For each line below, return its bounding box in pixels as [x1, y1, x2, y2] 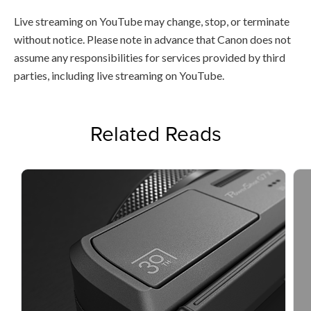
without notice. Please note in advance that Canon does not [14, 32, 291, 46]
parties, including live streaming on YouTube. [14, 68, 224, 82]
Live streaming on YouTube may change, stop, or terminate [14, 14, 289, 28]
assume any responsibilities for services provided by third [14, 50, 285, 64]
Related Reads [90, 118, 221, 148]
